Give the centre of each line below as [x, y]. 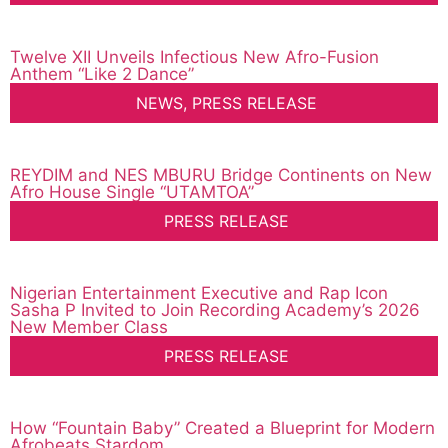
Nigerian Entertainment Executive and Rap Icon [199, 293]
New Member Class [89, 327]
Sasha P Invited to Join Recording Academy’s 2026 [215, 310]
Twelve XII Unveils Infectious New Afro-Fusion [194, 57]
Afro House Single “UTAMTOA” [132, 192]
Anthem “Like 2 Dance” [102, 74]
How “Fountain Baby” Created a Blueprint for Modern [222, 428]
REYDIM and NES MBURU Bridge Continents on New [221, 175]
